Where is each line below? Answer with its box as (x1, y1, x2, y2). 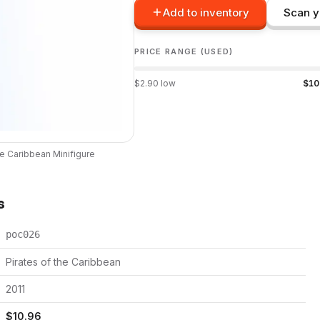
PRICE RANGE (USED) (134, 46, 234, 56)
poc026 (6, 229, 40, 240)
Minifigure (50, 149, 95, 159)
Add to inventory (163, 5, 249, 19)
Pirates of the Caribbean (6, 256, 121, 268)
